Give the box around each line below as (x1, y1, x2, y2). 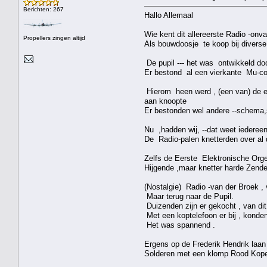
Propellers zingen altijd (23, 34, 85, 41)
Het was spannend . (144, 220, 215, 229)
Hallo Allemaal (144, 10, 193, 20)
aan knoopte (144, 96, 187, 105)
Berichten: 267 (23, 5, 64, 13)
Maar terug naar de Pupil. (144, 191, 234, 201)
